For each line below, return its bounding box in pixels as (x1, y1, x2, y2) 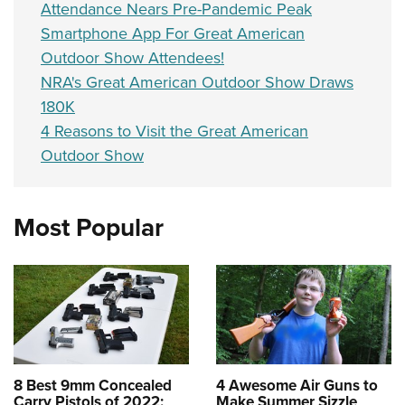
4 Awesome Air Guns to (216, 373, 378, 397)
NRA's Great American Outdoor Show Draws (41, 71, 353, 95)
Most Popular (14, 209, 164, 247)
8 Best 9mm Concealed (14, 373, 172, 397)
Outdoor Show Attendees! (41, 46, 224, 71)
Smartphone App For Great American (41, 22, 305, 46)
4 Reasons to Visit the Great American (41, 119, 308, 144)
